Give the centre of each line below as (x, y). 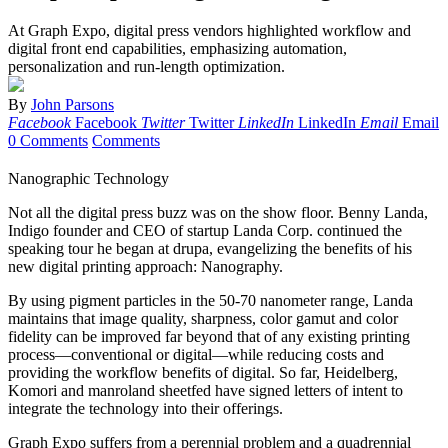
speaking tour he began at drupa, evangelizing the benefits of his (210, 249)
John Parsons (72, 105)
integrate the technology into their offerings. (145, 409)
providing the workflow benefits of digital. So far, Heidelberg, (203, 373)
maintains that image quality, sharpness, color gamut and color (203, 319)
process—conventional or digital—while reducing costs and (196, 355)
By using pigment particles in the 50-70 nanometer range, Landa (210, 301)
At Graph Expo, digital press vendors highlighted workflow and (209, 31)
